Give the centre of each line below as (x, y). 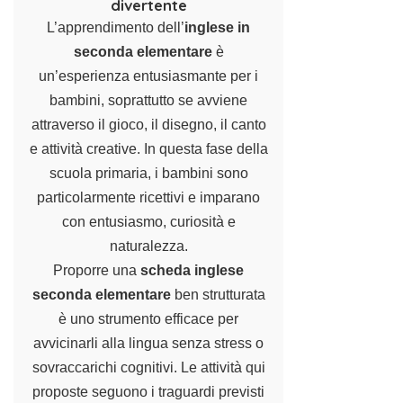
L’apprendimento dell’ (116, 27)
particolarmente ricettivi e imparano (148, 197)
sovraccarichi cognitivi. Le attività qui (148, 367)
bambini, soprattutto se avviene (148, 100)
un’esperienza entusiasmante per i (148, 76)
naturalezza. (148, 246)
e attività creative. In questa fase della (148, 148)
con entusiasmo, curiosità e (148, 221)
